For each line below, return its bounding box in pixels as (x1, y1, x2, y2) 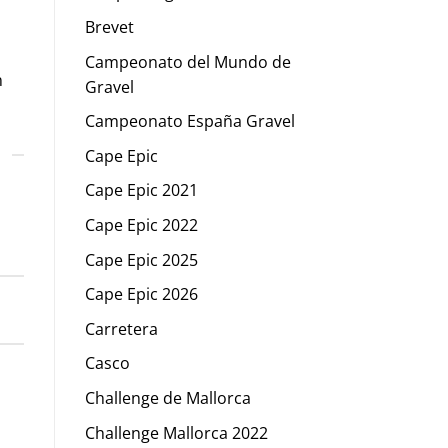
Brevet (84, 15, 134, 38)
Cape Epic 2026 (84, 283, 198, 306)
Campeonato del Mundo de (84, 50, 291, 73)
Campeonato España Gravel (84, 110, 295, 133)
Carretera (84, 317, 158, 340)
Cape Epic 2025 (84, 248, 198, 271)
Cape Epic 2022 (84, 213, 198, 236)
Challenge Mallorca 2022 (84, 421, 268, 444)
